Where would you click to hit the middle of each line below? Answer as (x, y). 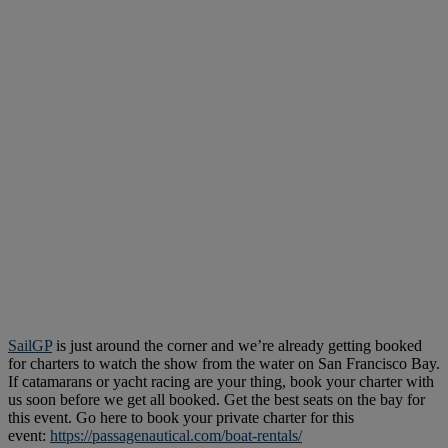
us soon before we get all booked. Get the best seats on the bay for (216, 400)
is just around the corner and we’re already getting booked (237, 346)
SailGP (30, 346)
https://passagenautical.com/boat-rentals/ (176, 436)
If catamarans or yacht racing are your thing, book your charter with (221, 382)
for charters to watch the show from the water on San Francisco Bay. (224, 364)
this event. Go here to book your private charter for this (181, 418)
